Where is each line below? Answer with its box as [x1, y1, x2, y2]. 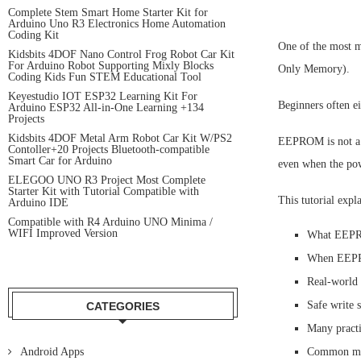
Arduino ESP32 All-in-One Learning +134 [8, 102, 204, 114]
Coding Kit [8, 29, 59, 41]
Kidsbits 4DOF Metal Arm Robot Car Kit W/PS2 [8, 132, 232, 144]
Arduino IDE [8, 197, 68, 209]
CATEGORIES [85, 300, 160, 313]
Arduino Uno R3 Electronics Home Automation [8, 18, 226, 30]
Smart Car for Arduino [8, 155, 112, 167]
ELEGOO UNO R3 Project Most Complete [8, 174, 205, 186]
